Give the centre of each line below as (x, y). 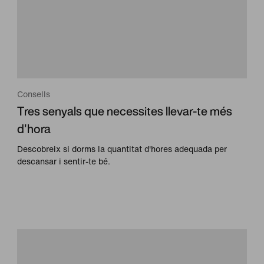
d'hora (34, 128)
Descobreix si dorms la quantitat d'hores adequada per (122, 148)
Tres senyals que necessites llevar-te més (125, 111)
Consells (34, 94)
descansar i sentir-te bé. (64, 161)
